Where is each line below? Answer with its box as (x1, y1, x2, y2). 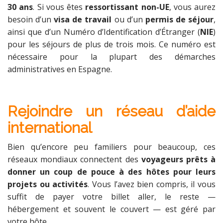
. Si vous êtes (33, 1, 86, 12)
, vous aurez (169, 1, 216, 12)
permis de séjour (145, 13, 214, 25)
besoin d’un (7, 13, 54, 25)
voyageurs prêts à (141, 153, 216, 165)
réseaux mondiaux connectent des (7, 153, 141, 165)
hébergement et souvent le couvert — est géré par (7, 203, 216, 215)
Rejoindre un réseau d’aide (7, 102, 216, 120)
